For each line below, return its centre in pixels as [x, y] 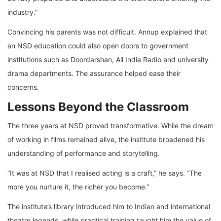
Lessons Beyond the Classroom [98, 107]
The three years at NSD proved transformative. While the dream [110, 126]
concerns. [23, 87]
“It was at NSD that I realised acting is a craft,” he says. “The [105, 173]
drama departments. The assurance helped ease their [94, 74]
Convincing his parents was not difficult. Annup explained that [107, 32]
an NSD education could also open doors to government [98, 46]
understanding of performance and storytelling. [84, 153]
